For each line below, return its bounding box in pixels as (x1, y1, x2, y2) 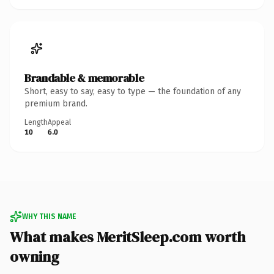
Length (24, 117, 48, 127)
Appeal (48, 117, 71, 127)
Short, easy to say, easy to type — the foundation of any (24, 86, 241, 97)
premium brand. (24, 98, 87, 109)
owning (10, 246, 59, 267)
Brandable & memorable (24, 70, 144, 86)
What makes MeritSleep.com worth (10, 226, 246, 247)
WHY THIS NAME (22, 212, 76, 221)
